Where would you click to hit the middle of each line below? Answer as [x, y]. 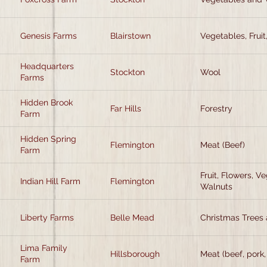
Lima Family [44, 248]
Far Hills [126, 108]
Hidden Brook [46, 103]
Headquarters [47, 66]
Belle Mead [132, 217]
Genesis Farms [49, 35]
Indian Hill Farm [50, 181]
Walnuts [216, 187]
